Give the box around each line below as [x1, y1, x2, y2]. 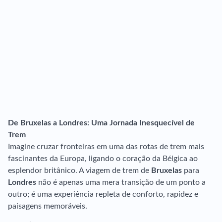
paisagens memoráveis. [8, 202, 87, 210]
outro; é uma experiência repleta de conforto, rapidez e [8, 190, 198, 198]
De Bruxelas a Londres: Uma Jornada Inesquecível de [8, 119, 195, 127]
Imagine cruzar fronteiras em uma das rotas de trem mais [8, 143, 204, 151]
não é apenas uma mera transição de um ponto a [36, 178, 206, 186]
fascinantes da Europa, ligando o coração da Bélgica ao [8, 155, 198, 163]
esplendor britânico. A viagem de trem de [8, 166, 151, 174]
